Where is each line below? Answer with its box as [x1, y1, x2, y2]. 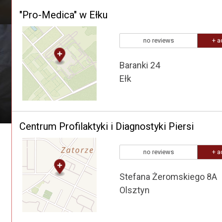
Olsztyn [119, 185, 150, 195]
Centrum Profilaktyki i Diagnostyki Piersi [19, 120, 194, 132]
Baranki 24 [119, 60, 160, 70]
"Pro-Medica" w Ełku [19, 9, 108, 21]
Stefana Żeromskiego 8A [119, 171, 217, 182]
